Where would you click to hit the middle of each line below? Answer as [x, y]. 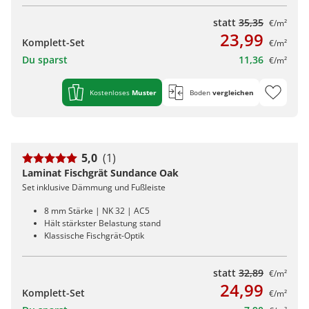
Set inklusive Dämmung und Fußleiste [94, 188]
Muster [144, 93]
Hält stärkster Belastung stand [102, 223]
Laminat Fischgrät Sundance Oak [100, 173]
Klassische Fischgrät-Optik [94, 236]
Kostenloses [111, 93]
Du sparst [45, 60]
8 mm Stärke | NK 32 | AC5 [97, 211]
